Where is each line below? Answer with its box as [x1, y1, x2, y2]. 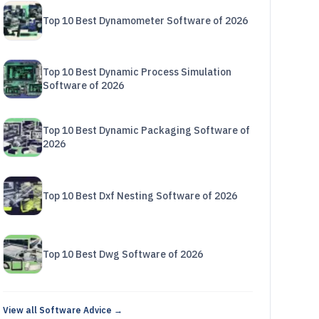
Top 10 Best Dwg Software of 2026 [42, 247, 203, 261]
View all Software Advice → [2, 305, 122, 315]
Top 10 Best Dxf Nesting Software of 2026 [42, 189, 237, 202]
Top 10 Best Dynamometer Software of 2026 [42, 14, 248, 27]
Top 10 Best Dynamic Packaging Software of [42, 124, 250, 137]
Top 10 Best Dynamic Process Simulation [42, 66, 231, 78]
